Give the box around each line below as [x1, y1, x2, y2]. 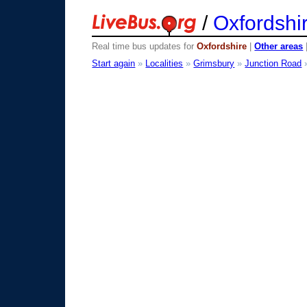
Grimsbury [193, 58, 235, 69]
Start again [92, 58, 136, 69]
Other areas [254, 41, 304, 51]
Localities [145, 58, 184, 69]
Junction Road [245, 58, 302, 69]
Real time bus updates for [92, 41, 197, 51]
